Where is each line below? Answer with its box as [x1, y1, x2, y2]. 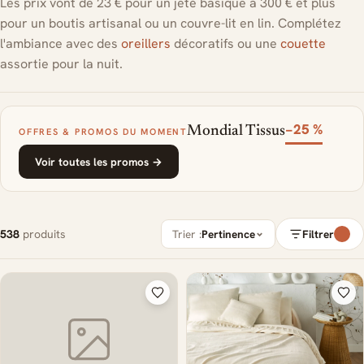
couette [280, 35, 326, 52]
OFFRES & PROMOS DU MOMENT [19, 125, 187, 137]
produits [19, 227, 66, 241]
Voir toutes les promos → [35, 154, 162, 169]
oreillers [121, 35, 171, 52]
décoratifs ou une [171, 35, 280, 52]
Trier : [172, 227, 201, 241]
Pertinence [201, 227, 255, 241]
